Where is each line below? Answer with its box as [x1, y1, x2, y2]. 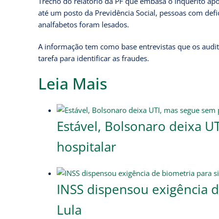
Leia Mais [38, 73, 107, 94]
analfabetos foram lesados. [38, 19, 129, 29]
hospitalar [56, 137, 116, 155]
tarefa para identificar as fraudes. [38, 53, 149, 63]
